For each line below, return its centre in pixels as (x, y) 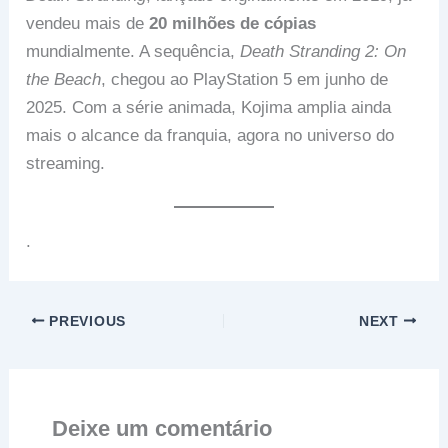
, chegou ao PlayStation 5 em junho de (245, 80)
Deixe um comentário (161, 429)
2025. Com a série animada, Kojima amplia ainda (209, 108)
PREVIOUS (85, 321)
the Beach (64, 80)
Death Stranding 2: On (323, 52)
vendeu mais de (88, 24)
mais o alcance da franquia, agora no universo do (210, 136)
